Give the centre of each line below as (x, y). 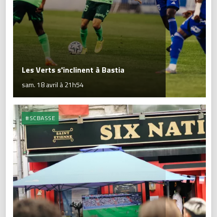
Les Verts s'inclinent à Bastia (73, 70)
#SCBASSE (40, 118)
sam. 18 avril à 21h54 (53, 85)
